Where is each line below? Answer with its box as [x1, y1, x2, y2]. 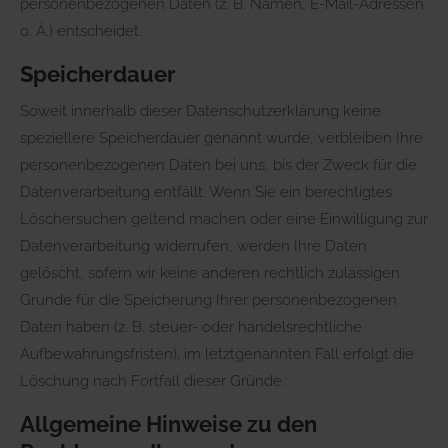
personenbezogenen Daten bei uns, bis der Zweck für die [20, 155, 417, 174]
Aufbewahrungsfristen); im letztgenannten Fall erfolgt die [20, 344, 414, 363]
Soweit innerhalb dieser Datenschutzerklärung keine [20, 101, 381, 120]
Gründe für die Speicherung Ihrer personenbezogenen [20, 290, 397, 309]
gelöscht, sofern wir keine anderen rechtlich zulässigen [20, 263, 400, 282]
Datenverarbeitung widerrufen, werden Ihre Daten [20, 236, 367, 255]
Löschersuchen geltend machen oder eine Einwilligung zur [20, 209, 428, 228]
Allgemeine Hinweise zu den [20, 410, 317, 437]
